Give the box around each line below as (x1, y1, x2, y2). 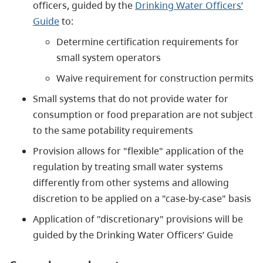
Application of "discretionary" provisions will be (33, 212, 243, 225)
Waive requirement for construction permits (56, 71, 254, 85)
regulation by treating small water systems (33, 160, 223, 173)
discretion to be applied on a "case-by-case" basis (33, 191, 251, 205)
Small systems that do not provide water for (33, 92, 228, 105)
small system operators (56, 50, 161, 64)
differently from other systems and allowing (33, 176, 229, 189)
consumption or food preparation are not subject (33, 107, 253, 121)
